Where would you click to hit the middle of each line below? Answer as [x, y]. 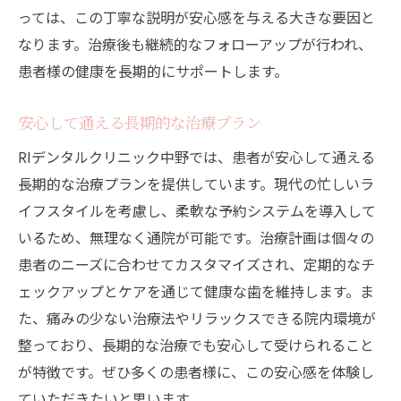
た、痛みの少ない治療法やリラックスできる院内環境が [197, 318]
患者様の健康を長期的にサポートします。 [153, 71]
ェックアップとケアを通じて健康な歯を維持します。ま [196, 291]
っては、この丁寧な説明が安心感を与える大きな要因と [196, 17]
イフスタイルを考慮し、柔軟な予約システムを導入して [197, 211]
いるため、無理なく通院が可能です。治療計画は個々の [196, 238]
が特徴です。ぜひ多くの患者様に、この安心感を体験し [196, 372]
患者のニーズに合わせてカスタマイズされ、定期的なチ [196, 264]
